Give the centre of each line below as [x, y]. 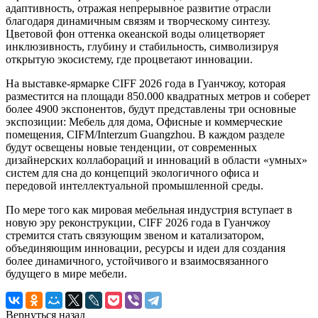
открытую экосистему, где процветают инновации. [129, 59]
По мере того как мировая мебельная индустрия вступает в [149, 209]
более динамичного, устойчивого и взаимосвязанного [137, 261]
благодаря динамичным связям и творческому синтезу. [138, 21]
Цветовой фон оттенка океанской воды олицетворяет [135, 33]
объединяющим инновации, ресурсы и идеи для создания [146, 248]
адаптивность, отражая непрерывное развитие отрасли [138, 8]
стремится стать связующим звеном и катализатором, [135, 235]
